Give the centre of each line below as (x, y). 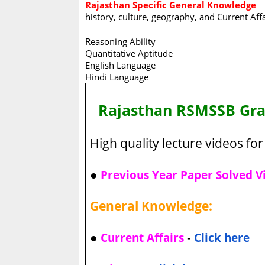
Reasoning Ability (120, 42)
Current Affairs (142, 238)
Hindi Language (117, 77)
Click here (222, 238)
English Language (120, 65)
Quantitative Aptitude (129, 54)
